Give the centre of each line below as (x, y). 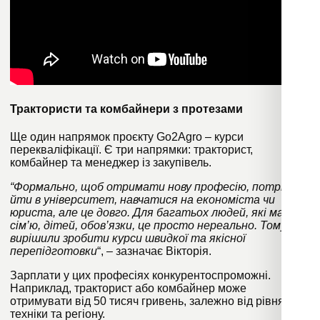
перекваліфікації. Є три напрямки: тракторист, (131, 150)
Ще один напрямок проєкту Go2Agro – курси (127, 137)
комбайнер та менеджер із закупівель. (111, 163)
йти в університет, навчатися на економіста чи (142, 200)
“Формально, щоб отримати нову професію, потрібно (156, 187)
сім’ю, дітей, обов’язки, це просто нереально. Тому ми (157, 226)
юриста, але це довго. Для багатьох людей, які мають (159, 213)
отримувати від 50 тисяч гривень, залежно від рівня (147, 301)
